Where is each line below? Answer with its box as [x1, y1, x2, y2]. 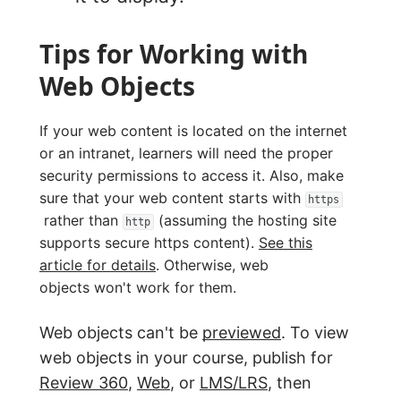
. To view [281, 323, 349, 343]
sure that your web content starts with [39, 189, 305, 208]
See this [259, 234, 312, 252]
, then [268, 373, 311, 393]
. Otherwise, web [156, 256, 269, 275]
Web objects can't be [39, 323, 202, 343]
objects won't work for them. [39, 278, 236, 297]
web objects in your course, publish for [39, 348, 333, 368]
